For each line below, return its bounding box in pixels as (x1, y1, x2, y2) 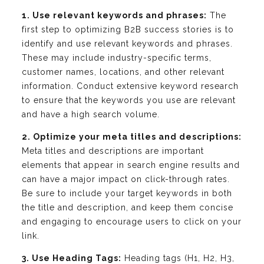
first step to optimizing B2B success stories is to (22, 25, 234, 35)
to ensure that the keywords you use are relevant (22, 95, 236, 105)
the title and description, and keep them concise (22, 203, 233, 213)
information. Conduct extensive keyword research (22, 81, 239, 91)
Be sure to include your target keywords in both (22, 189, 232, 199)
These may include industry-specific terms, (22, 53, 212, 63)
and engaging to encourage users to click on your (22, 217, 242, 227)
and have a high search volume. (22, 110, 160, 120)
